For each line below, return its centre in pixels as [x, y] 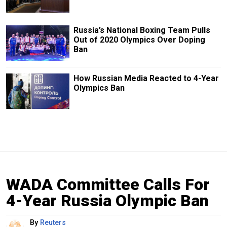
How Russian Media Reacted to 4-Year [146, 78]
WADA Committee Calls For [108, 184]
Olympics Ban [99, 88]
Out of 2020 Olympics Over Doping [139, 40]
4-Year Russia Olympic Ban [107, 200]
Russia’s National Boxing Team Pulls [142, 30]
